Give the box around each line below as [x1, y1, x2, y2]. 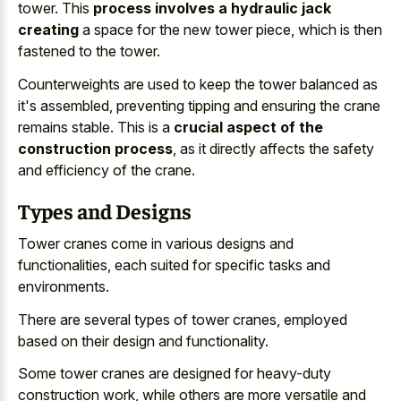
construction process [18, 139, 173, 158]
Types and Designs [18, 196, 192, 224]
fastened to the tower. [18, 42, 160, 60]
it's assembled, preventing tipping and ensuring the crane [18, 96, 380, 115]
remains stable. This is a [18, 117, 174, 136]
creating [18, 21, 79, 38]
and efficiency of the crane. [18, 160, 195, 179]
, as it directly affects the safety [173, 139, 374, 158]
